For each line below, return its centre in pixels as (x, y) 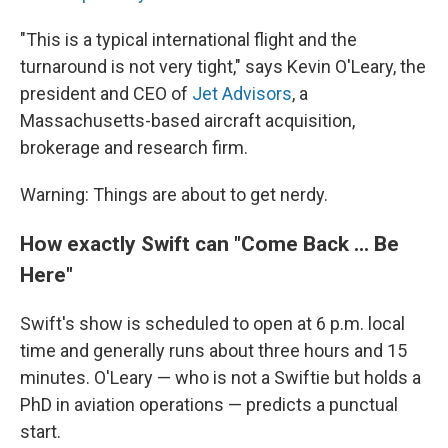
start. (40, 431)
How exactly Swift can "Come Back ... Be (209, 243)
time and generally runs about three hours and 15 (213, 350)
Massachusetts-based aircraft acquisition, (187, 120)
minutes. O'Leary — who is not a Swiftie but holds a (220, 377)
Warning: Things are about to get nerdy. (174, 194)
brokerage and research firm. (134, 147)
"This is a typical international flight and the (188, 39)
